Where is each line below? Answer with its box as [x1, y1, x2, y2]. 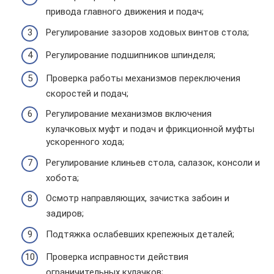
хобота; [46, 172, 79, 183]
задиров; [46, 208, 84, 219]
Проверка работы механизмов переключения [46, 72, 240, 84]
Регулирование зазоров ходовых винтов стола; [46, 26, 249, 38]
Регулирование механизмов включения [46, 108, 212, 119]
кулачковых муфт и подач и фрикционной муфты [46, 124, 254, 135]
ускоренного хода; [46, 136, 124, 147]
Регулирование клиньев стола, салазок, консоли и [46, 157, 260, 168]
